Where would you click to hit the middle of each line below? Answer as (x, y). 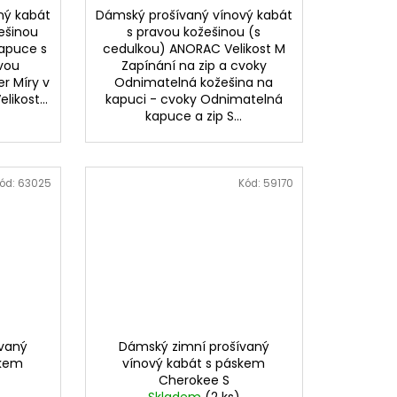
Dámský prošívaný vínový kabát (194, 16)
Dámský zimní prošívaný (194, 347)
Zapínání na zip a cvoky (194, 66)
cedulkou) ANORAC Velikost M (194, 49)
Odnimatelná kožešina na (194, 83)
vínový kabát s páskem (194, 364)
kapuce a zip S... (194, 117)
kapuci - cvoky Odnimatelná (194, 100)
